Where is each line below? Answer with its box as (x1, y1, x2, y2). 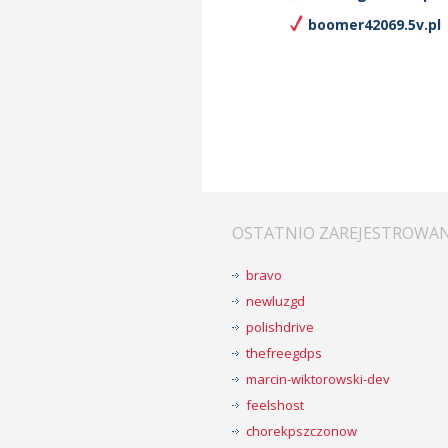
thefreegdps (246, 344, 322, 362)
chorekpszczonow (246, 422, 357, 440)
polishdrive (246, 318, 314, 336)
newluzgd (246, 292, 305, 310)
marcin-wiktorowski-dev (246, 370, 390, 388)
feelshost (246, 396, 304, 414)
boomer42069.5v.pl (308, 15, 441, 34)
